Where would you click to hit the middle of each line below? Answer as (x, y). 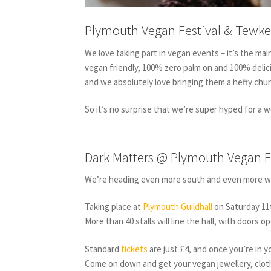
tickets (135, 249)
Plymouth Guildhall (178, 207)
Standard (103, 249)
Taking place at (114, 207)
